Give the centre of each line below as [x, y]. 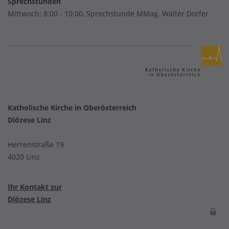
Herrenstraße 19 [36, 144]
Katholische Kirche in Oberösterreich [72, 108]
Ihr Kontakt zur [35, 187]
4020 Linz [24, 157]
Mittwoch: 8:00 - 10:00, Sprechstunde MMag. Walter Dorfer [108, 14]
